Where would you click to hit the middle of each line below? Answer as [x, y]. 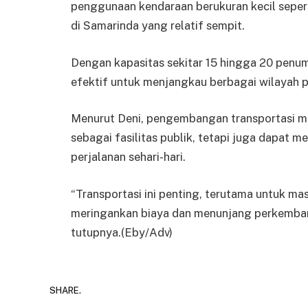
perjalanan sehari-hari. [128, 157]
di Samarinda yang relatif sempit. [158, 26]
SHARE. [65, 291]
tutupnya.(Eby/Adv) [122, 232]
